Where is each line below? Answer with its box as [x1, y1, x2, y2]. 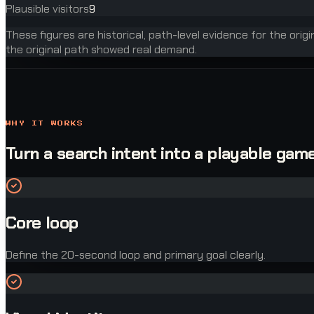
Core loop [6, 212, 78, 234]
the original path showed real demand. [6, 41, 197, 57]
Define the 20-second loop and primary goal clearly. [6, 247, 266, 263]
